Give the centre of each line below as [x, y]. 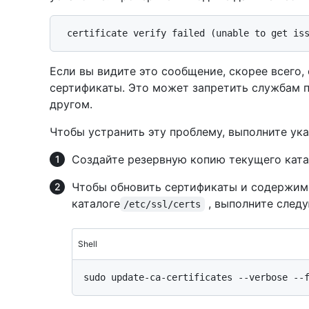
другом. [71, 104]
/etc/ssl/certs [162, 205]
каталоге [96, 204]
